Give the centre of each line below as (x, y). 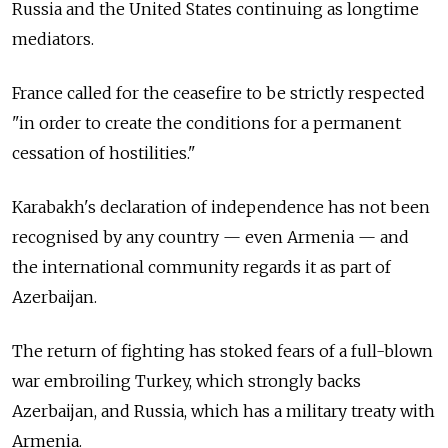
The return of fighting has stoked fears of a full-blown (222, 351)
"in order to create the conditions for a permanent (206, 123)
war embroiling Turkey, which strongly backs (186, 381)
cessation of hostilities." (104, 153)
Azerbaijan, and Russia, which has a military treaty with (223, 411)
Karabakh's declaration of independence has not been (221, 207)
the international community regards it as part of (201, 267)
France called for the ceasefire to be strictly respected (218, 93)
